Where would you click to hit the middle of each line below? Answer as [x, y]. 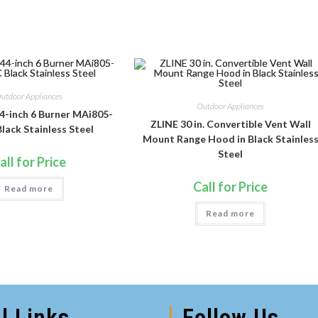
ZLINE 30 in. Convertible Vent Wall [230, 124]
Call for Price [231, 187]
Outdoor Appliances [231, 106]
